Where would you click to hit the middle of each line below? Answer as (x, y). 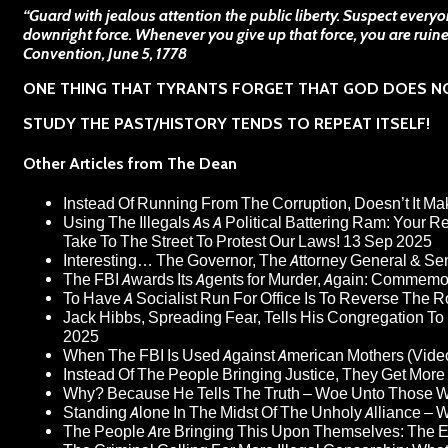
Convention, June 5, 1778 (105, 53)
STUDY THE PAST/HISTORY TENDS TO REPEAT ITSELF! (226, 123)
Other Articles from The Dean (130, 163)
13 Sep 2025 (387, 242)
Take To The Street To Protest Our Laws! (201, 242)
